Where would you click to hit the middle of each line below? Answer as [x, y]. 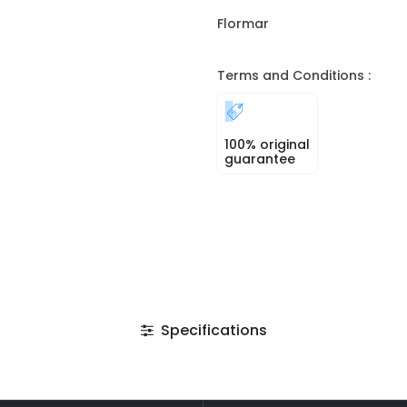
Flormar [243, 24]
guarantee [260, 159]
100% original [267, 144]
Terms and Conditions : [294, 75]
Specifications [212, 330]
